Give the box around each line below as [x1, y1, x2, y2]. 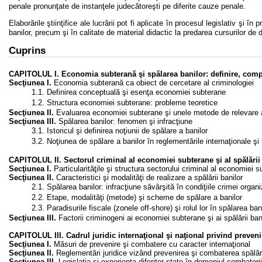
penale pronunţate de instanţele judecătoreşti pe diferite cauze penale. [9, 2, 246, 11]
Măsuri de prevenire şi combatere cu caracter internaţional [51, 240, 250, 249]
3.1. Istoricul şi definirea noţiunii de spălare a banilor [32, 126, 208, 135]
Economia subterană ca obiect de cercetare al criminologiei [51, 78, 254, 87]
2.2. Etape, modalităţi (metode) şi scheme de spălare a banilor [32, 193, 242, 202]
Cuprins [9, 45, 46, 56]
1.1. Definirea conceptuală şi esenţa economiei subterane [32, 88, 226, 96]
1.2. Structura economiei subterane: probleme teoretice [32, 98, 218, 107]
